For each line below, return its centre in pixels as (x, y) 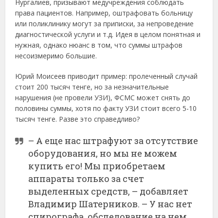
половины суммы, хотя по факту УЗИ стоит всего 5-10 (106, 108)
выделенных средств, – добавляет (109, 191)
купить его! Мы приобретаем (97, 166)
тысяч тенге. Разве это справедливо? (78, 119)
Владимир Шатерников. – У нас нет (110, 204)
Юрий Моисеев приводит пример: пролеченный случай (107, 76)
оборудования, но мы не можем (103, 153)
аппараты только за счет (86, 178)
